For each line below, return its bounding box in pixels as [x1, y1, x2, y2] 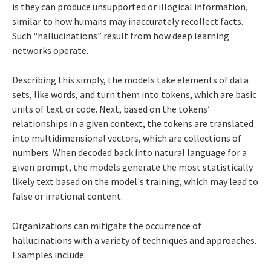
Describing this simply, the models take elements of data [12, 73, 249, 86]
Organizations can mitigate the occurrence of [12, 219, 201, 232]
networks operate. [12, 44, 88, 56]
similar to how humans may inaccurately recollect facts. [12, 15, 243, 27]
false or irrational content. [12, 189, 123, 202]
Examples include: [12, 248, 86, 261]
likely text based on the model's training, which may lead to [12, 175, 258, 188]
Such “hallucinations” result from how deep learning [12, 29, 229, 42]
